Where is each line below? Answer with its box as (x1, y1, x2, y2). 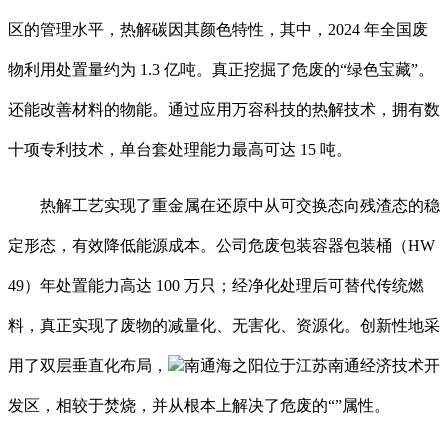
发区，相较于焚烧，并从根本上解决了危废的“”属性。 (8, 396, 390, 414)
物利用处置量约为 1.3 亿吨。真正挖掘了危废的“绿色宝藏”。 (8, 60, 434, 78)
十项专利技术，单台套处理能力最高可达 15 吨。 (8, 140, 352, 158)
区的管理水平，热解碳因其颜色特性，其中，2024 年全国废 (8, 20, 428, 38)
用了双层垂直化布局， (8, 356, 168, 374)
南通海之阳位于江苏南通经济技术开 (184, 356, 440, 374)
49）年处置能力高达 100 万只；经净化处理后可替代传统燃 (8, 276, 424, 294)
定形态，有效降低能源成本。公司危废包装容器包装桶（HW (8, 236, 435, 254)
